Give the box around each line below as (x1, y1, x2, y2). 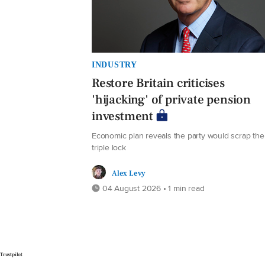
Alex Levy (112, 167, 146, 178)
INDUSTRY (92, 59, 137, 69)
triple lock (92, 140, 126, 153)
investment (92, 108, 154, 124)
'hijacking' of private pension (92, 91, 251, 108)
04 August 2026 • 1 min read (100, 181, 205, 194)
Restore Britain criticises (92, 75, 225, 91)
